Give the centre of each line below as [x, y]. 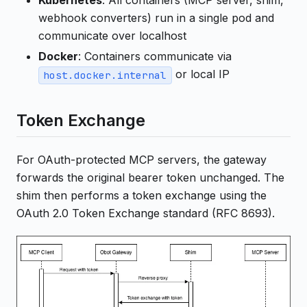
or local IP [200, 74]
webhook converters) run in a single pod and [156, 18]
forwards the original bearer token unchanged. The [150, 178]
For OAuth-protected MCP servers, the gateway [142, 160]
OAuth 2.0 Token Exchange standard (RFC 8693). [146, 213]
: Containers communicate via [155, 57]
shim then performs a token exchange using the [142, 196]
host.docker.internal [105, 75]
